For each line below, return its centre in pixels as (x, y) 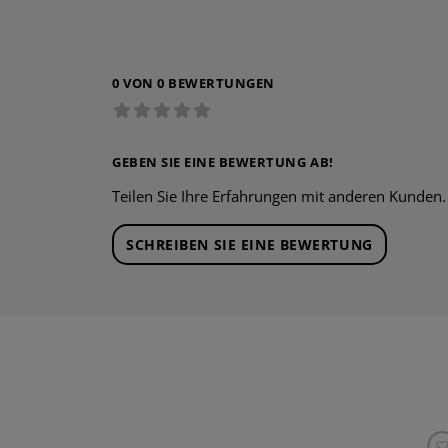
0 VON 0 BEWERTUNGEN (193, 82)
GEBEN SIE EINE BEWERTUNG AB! (223, 161)
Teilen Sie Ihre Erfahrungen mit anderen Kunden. (279, 195)
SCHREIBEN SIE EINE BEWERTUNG (249, 244)
